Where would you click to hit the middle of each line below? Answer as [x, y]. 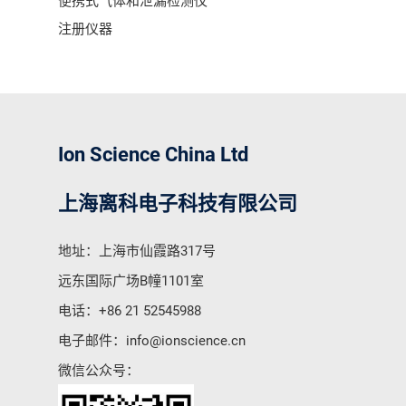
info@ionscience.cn [186, 341]
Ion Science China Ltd [153, 155]
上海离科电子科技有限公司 [178, 204]
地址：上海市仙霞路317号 [137, 251]
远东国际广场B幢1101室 [131, 281]
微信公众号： [99, 371]
